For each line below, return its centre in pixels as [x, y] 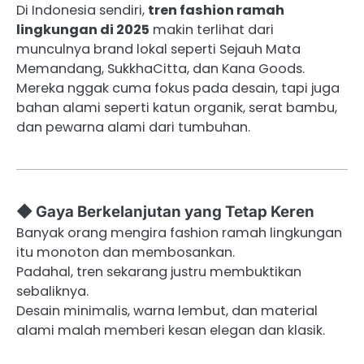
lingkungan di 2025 [83, 29]
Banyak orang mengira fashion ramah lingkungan [179, 233]
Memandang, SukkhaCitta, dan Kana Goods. [160, 68]
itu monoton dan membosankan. [126, 253]
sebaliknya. [52, 292]
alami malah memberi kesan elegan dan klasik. [171, 331]
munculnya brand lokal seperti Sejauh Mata [158, 49]
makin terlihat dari [212, 29]
